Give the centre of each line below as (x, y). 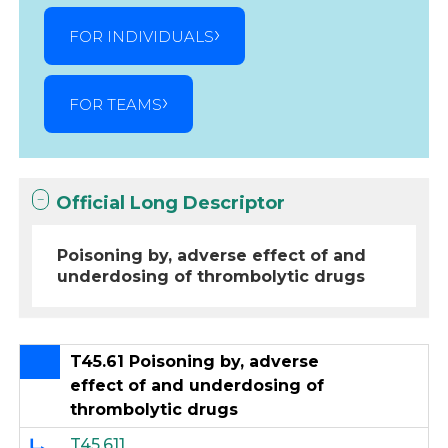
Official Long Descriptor (171, 203)
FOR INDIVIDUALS (142, 36)
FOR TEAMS (116, 104)
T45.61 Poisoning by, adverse (195, 361)
